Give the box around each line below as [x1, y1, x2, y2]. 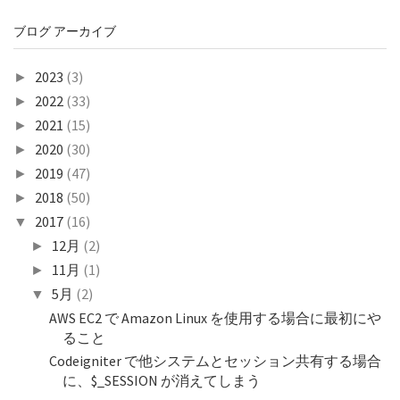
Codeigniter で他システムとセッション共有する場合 [48, 352, 381, 370]
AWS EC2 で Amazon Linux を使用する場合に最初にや [48, 309, 381, 327]
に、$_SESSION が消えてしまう [62, 371, 261, 389]
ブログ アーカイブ [13, 23, 116, 39]
